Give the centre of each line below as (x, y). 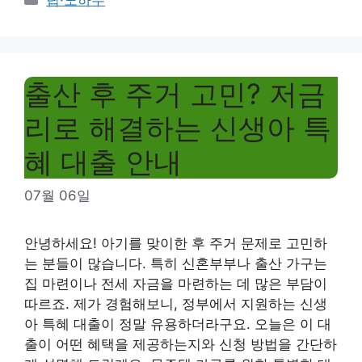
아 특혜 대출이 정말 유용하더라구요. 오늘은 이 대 (178, 324)
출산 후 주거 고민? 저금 (175, 94)
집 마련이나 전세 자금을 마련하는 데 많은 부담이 (176, 283)
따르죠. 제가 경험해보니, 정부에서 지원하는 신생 (176, 303)
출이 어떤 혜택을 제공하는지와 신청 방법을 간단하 (181, 344)
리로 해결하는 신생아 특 (178, 128)
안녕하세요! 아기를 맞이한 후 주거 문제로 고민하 (176, 243)
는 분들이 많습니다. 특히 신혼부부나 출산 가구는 (176, 263)
